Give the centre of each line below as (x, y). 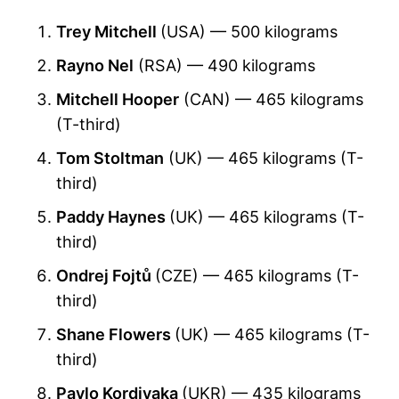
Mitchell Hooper (118, 99)
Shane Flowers (115, 334)
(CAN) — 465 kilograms (271, 99)
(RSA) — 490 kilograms (224, 65)
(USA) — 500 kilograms (249, 32)
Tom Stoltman (110, 158)
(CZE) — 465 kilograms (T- (257, 276)
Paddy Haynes (113, 217)
